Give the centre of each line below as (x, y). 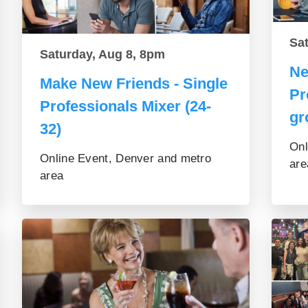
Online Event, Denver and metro (126, 158)
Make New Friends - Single (134, 84)
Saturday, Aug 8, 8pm (102, 54)
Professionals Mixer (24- (125, 106)
